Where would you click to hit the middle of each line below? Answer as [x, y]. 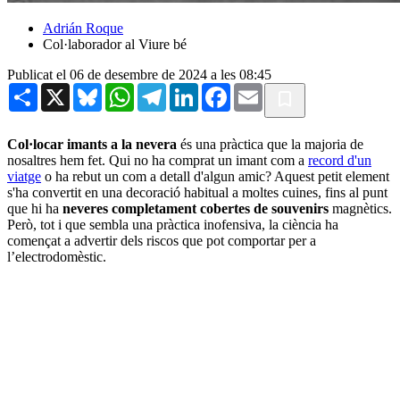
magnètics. [360, 208]
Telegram [192, 89]
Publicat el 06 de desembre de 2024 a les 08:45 [139, 74]
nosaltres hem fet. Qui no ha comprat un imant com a [158, 160]
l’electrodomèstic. [57, 256]
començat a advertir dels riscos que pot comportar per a [162, 240]
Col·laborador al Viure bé [115, 44]
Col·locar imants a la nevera [92, 144]
